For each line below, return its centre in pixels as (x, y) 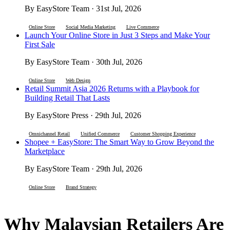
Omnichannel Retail (50, 134)
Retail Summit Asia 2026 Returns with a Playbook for (112, 89)
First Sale (40, 45)
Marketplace (45, 151)
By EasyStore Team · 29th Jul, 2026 (83, 169)
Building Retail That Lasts (67, 98)
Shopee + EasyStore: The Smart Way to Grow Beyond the (119, 142)
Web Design (78, 81)
